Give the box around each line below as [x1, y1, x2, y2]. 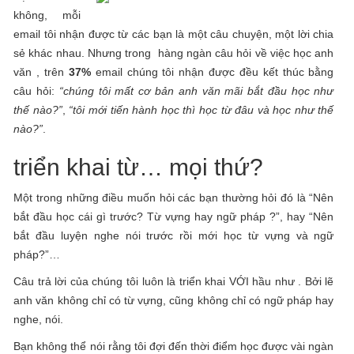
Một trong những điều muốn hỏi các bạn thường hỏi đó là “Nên [13, 191, 334, 204]
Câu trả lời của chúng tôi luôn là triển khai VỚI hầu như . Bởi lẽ [13, 275, 334, 288]
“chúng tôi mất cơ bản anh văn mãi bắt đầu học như [58, 85, 334, 97]
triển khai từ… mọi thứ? [13, 154, 264, 180]
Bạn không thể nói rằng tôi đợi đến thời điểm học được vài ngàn [13, 340, 334, 352]
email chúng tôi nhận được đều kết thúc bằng [90, 66, 334, 78]
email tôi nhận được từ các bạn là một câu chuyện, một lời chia [13, 28, 334, 40]
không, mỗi [13, 9, 81, 21]
